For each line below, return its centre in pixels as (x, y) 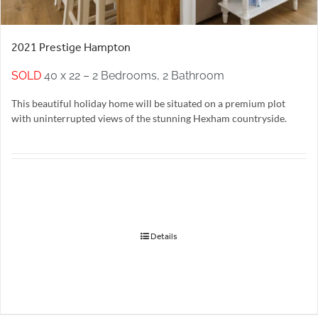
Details (164, 237)
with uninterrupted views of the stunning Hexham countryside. (149, 119)
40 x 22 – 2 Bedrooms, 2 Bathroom (133, 76)
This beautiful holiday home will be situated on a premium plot (148, 104)
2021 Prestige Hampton (71, 48)
